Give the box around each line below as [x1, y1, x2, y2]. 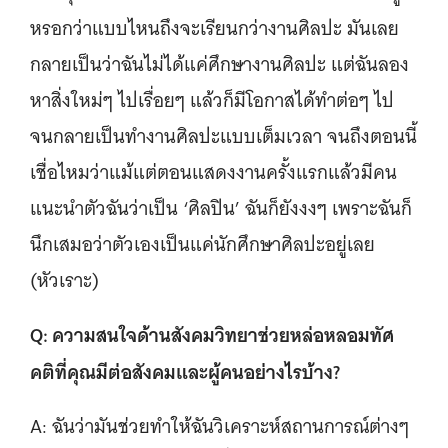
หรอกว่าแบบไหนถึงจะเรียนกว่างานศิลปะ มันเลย [30, 11, 399, 45]
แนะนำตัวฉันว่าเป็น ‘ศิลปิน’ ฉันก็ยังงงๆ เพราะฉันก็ [30, 191, 412, 225]
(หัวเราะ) [30, 263, 104, 297]
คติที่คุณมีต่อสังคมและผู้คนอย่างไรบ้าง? [30, 354, 340, 389]
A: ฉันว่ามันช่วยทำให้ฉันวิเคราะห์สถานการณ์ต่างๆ [30, 409, 409, 443]
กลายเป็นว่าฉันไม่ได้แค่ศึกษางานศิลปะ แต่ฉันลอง [30, 47, 409, 81]
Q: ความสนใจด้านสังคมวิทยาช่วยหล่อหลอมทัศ [30, 317, 394, 352]
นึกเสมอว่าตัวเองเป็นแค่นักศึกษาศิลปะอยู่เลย [30, 227, 375, 261]
